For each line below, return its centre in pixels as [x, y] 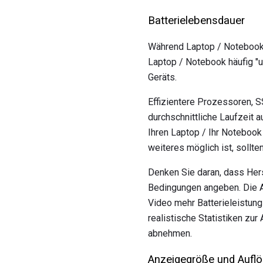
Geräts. [162, 77]
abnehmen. [170, 233]
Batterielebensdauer [196, 20]
